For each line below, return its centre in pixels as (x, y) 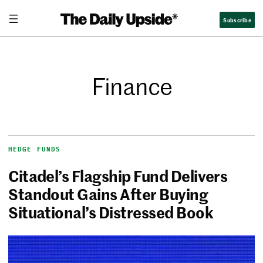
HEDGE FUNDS (35, 149)
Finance (131, 86)
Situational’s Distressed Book (111, 212)
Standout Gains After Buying (108, 194)
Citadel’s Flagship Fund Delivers (118, 176)
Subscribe (237, 19)
